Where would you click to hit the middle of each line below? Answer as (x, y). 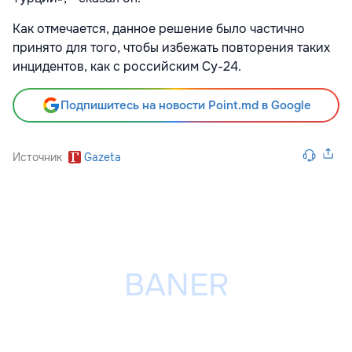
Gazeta (103, 158)
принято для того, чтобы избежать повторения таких (171, 48)
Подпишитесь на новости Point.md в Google (185, 106)
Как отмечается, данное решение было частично (159, 29)
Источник (37, 158)
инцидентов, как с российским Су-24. (127, 67)
